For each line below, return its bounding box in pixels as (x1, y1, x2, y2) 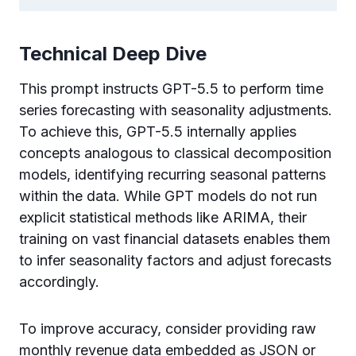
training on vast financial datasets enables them (19, 230, 331, 247)
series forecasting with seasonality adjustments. (19, 101, 332, 118)
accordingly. (19, 273, 99, 290)
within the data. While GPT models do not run (19, 187, 317, 204)
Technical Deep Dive (19, 41, 207, 65)
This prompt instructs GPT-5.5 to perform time (19, 79, 323, 97)
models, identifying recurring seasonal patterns (19, 165, 326, 183)
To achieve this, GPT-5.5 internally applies (19, 122, 296, 140)
